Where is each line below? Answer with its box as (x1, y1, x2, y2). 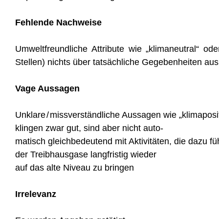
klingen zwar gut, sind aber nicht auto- (15, 123, 163, 133)
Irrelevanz (15, 189, 56, 199)
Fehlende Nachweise (15, 18, 102, 27)
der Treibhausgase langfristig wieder (15, 150, 156, 159)
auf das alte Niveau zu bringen (15, 163, 134, 173)
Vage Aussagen (15, 84, 80, 93)
